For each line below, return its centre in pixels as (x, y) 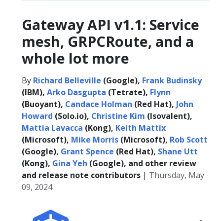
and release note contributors (81, 175)
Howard (37, 116)
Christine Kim (118, 116)
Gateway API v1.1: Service (110, 24)
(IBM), (34, 92)
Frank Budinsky (172, 80)
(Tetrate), (128, 92)
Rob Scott (189, 140)
